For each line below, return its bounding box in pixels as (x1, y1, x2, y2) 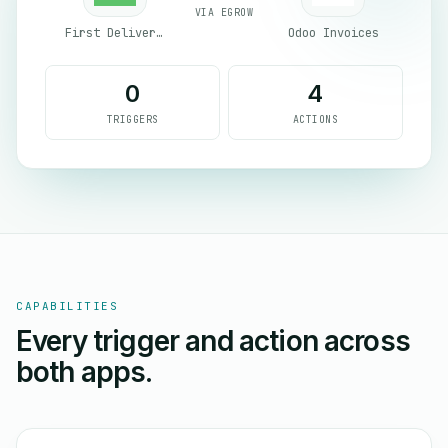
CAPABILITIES (16, 299, 119, 313)
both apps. (16, 355, 153, 389)
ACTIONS (292, 113, 339, 126)
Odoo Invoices (287, 25, 379, 41)
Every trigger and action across (16, 324, 410, 358)
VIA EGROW (194, 5, 254, 19)
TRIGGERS (106, 113, 159, 126)
